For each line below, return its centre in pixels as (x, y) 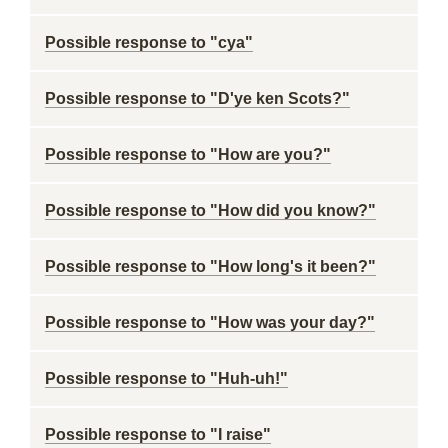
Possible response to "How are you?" (188, 154)
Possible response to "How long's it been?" (210, 266)
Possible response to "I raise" (158, 434)
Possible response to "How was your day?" (210, 322)
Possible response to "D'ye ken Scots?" (197, 98)
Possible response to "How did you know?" (210, 210)
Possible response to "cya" (149, 42)
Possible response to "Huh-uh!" (166, 378)
